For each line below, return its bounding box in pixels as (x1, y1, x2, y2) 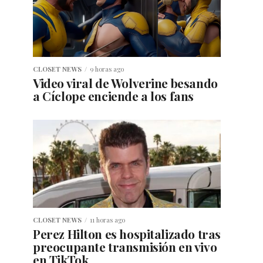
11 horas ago (90, 215, 125, 225)
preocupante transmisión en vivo (33, 238, 217, 255)
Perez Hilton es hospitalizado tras (33, 225, 221, 242)
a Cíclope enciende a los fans (33, 87, 194, 104)
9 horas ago (90, 65, 124, 74)
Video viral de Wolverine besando (33, 75, 218, 92)
